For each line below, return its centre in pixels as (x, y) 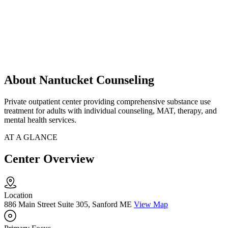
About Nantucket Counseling (79, 80)
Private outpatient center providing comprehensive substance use (107, 102)
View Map (151, 205)
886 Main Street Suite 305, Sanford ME (68, 205)
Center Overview (49, 159)
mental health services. (40, 120)
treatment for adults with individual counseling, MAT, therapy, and (110, 111)
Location (18, 195)
